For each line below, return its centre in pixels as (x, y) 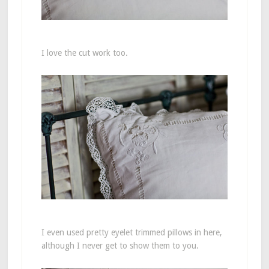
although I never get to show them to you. (120, 245)
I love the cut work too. (84, 53)
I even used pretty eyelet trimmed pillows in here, (131, 232)
